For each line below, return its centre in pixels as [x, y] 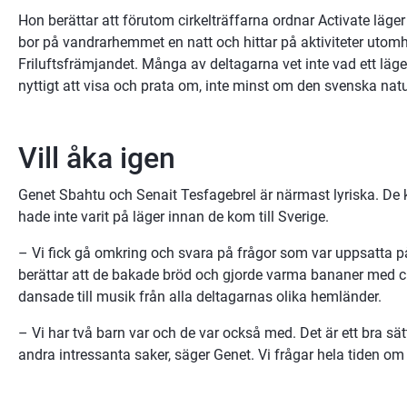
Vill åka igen [97, 158]
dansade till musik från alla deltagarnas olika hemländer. [200, 296]
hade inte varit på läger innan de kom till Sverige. [174, 216]
